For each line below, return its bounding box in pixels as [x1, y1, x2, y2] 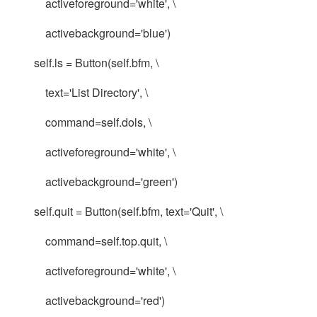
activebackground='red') [14, 292, 165, 309]
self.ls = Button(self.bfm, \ [14, 54, 158, 71]
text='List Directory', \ [14, 84, 148, 100]
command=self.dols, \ [14, 114, 151, 130]
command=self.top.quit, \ [14, 233, 167, 249]
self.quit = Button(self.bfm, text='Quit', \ [14, 203, 223, 219]
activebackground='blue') [14, 25, 171, 41]
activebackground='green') [14, 173, 178, 190]
